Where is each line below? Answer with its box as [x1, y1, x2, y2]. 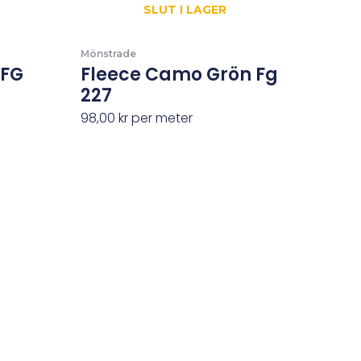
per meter [128, 108, 193, 127]
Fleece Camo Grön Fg [81, 61, 279, 87]
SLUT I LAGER [143, 2, 227, 17]
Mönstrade [81, 47, 137, 60]
